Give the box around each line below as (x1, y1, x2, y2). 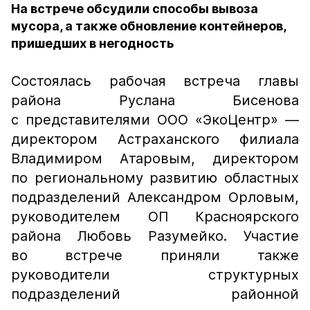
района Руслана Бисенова (11, 92, 299, 109)
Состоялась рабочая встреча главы (11, 73, 299, 89)
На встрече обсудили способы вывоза (11, 1, 258, 16)
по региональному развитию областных (11, 170, 299, 186)
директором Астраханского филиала (11, 131, 299, 147)
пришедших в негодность (11, 36, 174, 51)
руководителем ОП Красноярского (11, 208, 299, 225)
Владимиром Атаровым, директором (11, 150, 299, 167)
